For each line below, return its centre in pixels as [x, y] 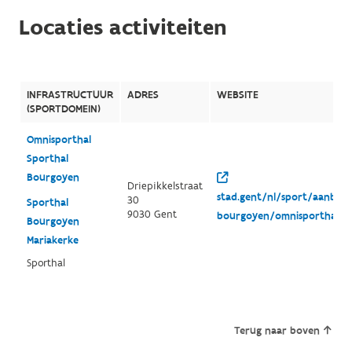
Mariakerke [52, 240]
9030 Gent [152, 214]
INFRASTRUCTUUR [70, 95]
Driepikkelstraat [165, 186]
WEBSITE [237, 95]
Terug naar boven [277, 330]
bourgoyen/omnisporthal [277, 216]
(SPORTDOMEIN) [63, 109]
